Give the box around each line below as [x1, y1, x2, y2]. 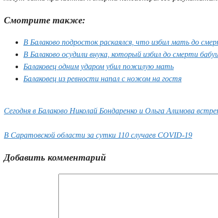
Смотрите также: [4, 15, 85, 25]
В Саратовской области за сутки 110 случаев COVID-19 [4, 131, 192, 140]
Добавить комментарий [4, 152, 106, 163]
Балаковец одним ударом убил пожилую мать [23, 62, 174, 71]
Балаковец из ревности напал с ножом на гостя [23, 74, 182, 83]
